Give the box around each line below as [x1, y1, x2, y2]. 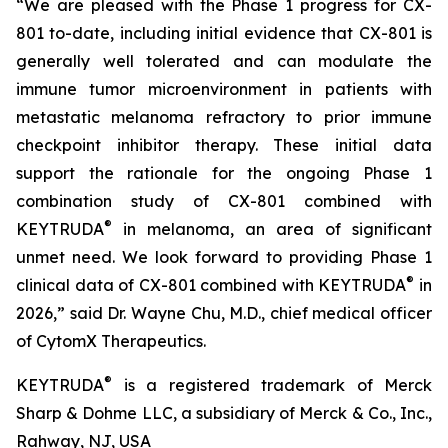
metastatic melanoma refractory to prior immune [16, 107, 432, 127]
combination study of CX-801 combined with [16, 191, 432, 211]
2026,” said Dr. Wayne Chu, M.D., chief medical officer [16, 303, 432, 323]
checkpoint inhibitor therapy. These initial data [16, 135, 432, 155]
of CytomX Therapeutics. [16, 331, 206, 351]
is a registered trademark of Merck [112, 375, 432, 395]
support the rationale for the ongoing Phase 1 [16, 163, 432, 183]
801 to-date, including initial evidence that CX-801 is [16, 23, 432, 43]
